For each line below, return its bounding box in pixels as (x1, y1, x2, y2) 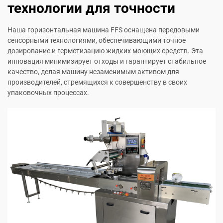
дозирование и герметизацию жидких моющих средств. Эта (7, 46, 203, 55)
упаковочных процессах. (7, 88, 89, 97)
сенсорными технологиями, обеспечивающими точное (7, 36, 186, 44)
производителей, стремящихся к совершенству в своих (7, 78, 187, 86)
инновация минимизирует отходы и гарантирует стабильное (7, 57, 206, 65)
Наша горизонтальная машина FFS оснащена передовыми (7, 25, 200, 34)
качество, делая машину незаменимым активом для (7, 67, 179, 76)
